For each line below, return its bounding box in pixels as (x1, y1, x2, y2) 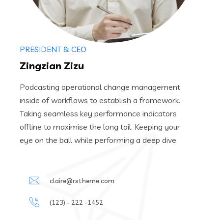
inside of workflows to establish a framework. (20, 95, 180, 105)
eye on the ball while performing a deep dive (20, 135, 176, 145)
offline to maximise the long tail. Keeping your (20, 122, 180, 132)
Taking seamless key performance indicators (20, 109, 177, 118)
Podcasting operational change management (20, 82, 180, 92)
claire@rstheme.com (50, 177, 114, 185)
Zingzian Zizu (20, 59, 84, 72)
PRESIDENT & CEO (20, 44, 86, 54)
